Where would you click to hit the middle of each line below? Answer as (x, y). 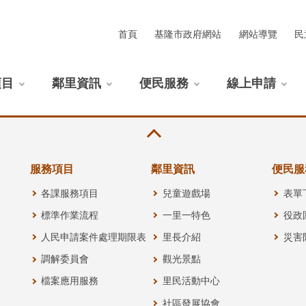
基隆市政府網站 (188, 35)
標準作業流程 (70, 215)
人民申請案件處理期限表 (94, 237)
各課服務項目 (70, 194)
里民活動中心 (191, 282)
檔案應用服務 (70, 282)
